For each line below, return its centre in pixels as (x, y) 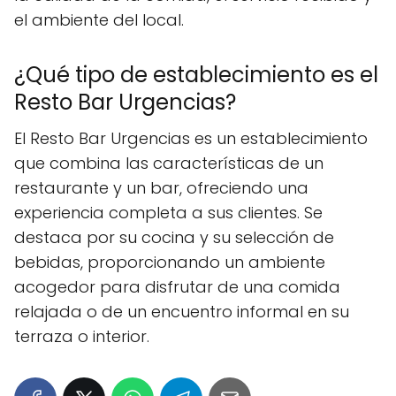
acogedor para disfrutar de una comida (177, 286)
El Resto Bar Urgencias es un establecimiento (191, 138)
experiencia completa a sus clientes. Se (168, 212)
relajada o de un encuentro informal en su (182, 311)
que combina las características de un (169, 163)
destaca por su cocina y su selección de (174, 237)
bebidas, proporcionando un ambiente (170, 262)
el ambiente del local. (99, 19)
